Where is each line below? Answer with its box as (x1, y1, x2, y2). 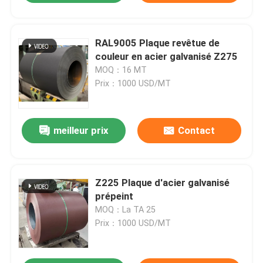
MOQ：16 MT (95, 65, 147, 75)
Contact (177, 124, 215, 137)
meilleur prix (53, 124, 109, 137)
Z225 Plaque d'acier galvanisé (95, 177, 230, 189)
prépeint (95, 190, 134, 203)
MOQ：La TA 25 (95, 205, 156, 215)
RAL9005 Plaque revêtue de (95, 36, 220, 49)
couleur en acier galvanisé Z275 (95, 50, 238, 62)
